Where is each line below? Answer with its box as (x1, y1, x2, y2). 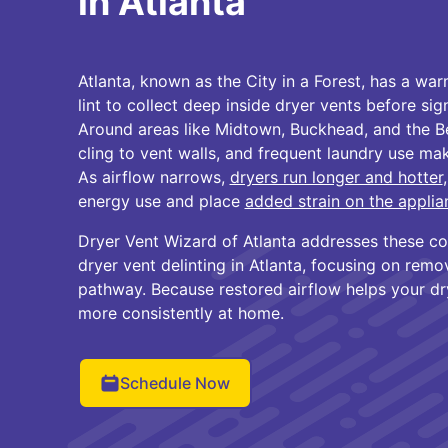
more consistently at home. (77, 303, 284, 323)
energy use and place (77, 191, 245, 211)
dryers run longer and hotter (229, 167, 443, 187)
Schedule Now (119, 373, 230, 393)
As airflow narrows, (77, 167, 230, 187)
